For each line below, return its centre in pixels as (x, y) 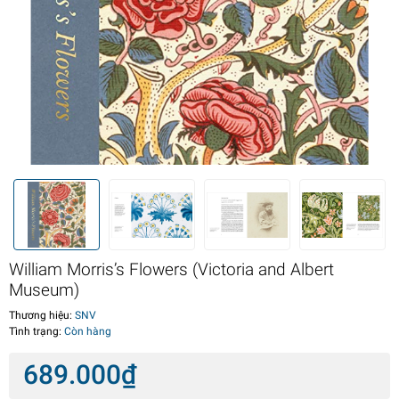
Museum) (44, 290)
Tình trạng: (37, 332)
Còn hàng (88, 332)
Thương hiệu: (41, 316)
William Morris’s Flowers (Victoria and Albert (171, 270)
